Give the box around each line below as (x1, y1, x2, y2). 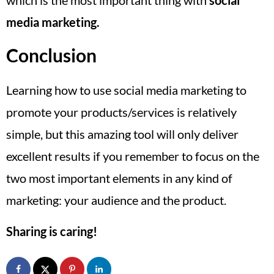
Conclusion (6, 44, 97, 67)
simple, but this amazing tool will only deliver (6, 127, 239, 142)
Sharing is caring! (6, 223, 97, 239)
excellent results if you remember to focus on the (6, 149, 259, 164)
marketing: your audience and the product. (6, 193, 226, 208)
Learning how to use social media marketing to (6, 83, 246, 98)
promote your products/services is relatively (6, 105, 237, 120)
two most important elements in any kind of (6, 171, 232, 186)
